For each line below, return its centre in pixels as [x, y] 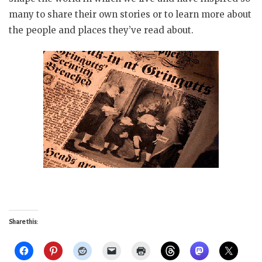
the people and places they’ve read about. [101, 30]
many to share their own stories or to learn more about [130, 14]
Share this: [23, 222]
